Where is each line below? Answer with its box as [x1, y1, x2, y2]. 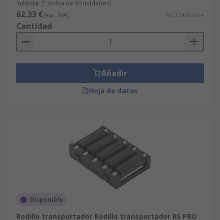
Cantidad [16, 21, 52, 31]
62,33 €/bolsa [165, 11, 204, 19]
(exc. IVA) [43, 11, 68, 19]
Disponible [30, 195, 63, 204]
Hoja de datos [89, 86, 138, 95]
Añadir [101, 68, 127, 79]
